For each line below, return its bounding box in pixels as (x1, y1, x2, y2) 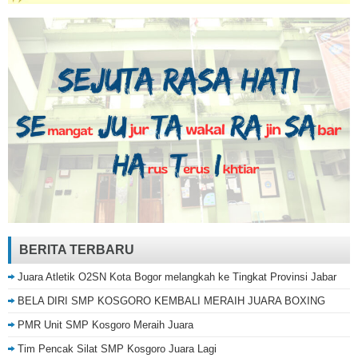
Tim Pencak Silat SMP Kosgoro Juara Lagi (18, 342, 217, 355)
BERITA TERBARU (19, 242, 134, 257)
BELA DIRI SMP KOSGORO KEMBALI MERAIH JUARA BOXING (18, 294, 325, 307)
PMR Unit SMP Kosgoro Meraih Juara (18, 318, 193, 331)
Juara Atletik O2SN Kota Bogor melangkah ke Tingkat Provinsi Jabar (18, 270, 336, 283)
